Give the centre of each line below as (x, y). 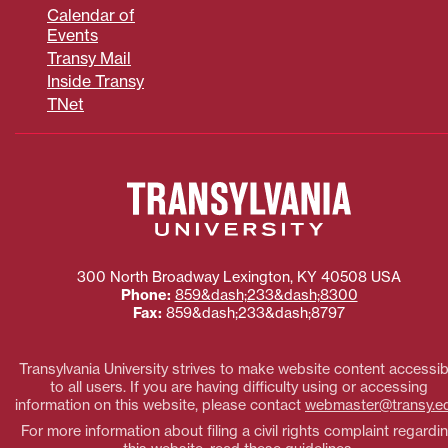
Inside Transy (95, 81)
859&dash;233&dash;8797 (255, 313)
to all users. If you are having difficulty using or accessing (239, 386)
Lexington (256, 277)
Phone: (145, 295)
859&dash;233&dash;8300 (266, 295)
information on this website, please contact (160, 404)
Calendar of (91, 15)
